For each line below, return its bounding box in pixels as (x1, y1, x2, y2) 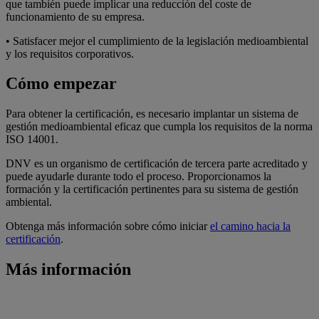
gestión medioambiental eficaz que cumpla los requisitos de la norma (6, 120, 313, 133)
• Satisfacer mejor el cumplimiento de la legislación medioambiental (6, 34, 308, 47)
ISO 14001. (6, 133, 58, 146)
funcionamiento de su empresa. (6, 10, 145, 23)
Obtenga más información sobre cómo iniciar (6, 220, 210, 233)
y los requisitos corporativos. (6, 47, 134, 60)
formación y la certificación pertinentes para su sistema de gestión (6, 183, 298, 196)
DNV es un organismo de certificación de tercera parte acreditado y (6, 157, 308, 170)
